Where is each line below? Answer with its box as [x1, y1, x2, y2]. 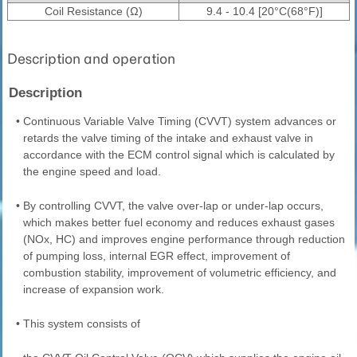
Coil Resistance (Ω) [44, 4, 143, 18]
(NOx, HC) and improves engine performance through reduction [23, 232, 345, 245]
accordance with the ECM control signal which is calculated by [23, 147, 335, 161]
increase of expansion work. [23, 282, 164, 296]
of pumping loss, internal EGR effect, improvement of [23, 249, 290, 262]
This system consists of [23, 316, 140, 330]
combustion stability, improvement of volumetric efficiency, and [23, 265, 336, 279]
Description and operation [7, 49, 175, 68]
